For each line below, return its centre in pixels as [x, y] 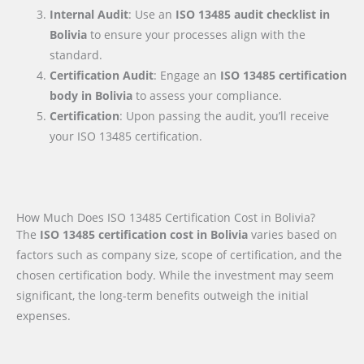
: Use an [152, 14]
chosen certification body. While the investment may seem [175, 275]
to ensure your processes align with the [197, 34]
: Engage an [187, 75]
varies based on [294, 235]
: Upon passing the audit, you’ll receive [225, 115]
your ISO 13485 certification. [126, 136]
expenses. [43, 316]
